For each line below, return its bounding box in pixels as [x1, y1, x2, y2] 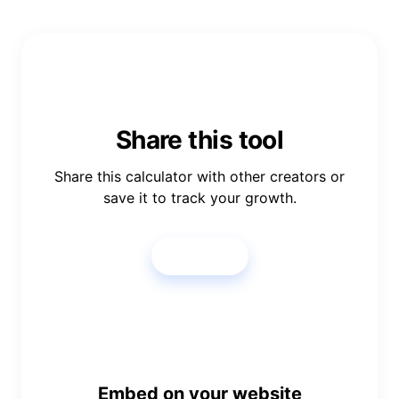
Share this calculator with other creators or [54, 167, 345, 185]
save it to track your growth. [102, 188, 297, 207]
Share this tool [115, 124, 284, 155]
